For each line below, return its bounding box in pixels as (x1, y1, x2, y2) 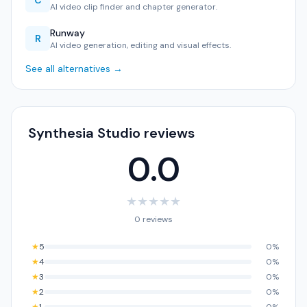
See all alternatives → (25, 62, 123, 75)
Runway (50, 27, 85, 39)
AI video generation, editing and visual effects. (50, 40, 231, 51)
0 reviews (134, 214, 173, 225)
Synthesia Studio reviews (28, 124, 195, 142)
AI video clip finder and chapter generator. (50, 1, 217, 12)
